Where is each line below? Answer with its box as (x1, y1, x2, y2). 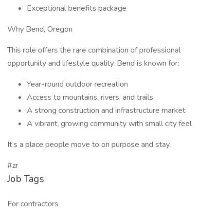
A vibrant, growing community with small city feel (27, 118, 192, 129)
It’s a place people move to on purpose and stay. (7, 139, 171, 150)
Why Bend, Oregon (7, 24, 73, 35)
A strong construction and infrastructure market (27, 105, 185, 116)
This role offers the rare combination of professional (7, 45, 181, 55)
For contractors (7, 199, 58, 209)
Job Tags (7, 172, 44, 185)
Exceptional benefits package (27, 3, 127, 14)
